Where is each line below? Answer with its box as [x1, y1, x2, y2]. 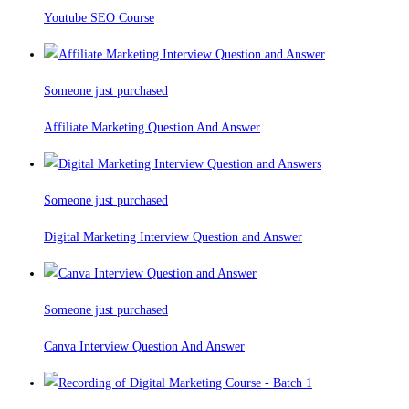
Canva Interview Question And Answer [44, 340, 245, 354]
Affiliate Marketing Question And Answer [44, 121, 260, 135]
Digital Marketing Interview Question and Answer [44, 230, 302, 245]
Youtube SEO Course [44, 11, 154, 26]
